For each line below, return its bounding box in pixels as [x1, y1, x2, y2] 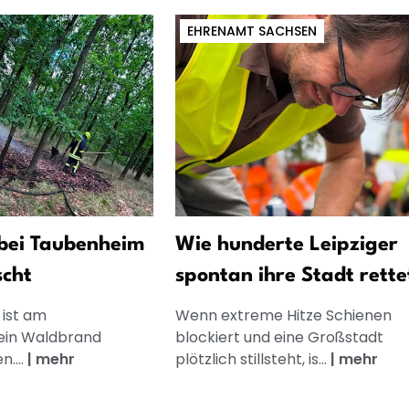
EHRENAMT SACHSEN [186, 22, 317, 41]
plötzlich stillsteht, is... [174, 349, 330, 371]
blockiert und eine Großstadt [174, 327, 383, 349]
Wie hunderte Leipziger [174, 235, 398, 256]
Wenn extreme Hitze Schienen [174, 305, 392, 327]
